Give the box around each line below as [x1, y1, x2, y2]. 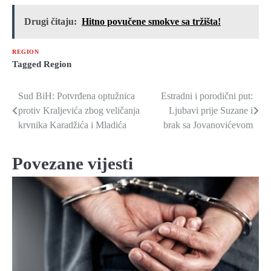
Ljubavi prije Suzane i [169, 105, 253, 116]
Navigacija [11, 91, 78, 107]
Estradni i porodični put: [161, 90, 253, 101]
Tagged [12, 59, 44, 69]
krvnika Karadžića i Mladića [18, 119, 126, 130]
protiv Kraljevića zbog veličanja [18, 105, 140, 116]
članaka [11, 113, 60, 129]
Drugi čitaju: [24, 16, 77, 27]
